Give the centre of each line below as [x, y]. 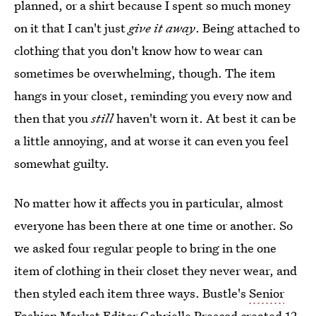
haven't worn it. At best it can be [205, 118]
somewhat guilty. [62, 163]
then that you [53, 118]
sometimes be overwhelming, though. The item [145, 73]
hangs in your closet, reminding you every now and [153, 96]
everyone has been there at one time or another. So [153, 225]
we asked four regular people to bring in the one [145, 248]
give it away [162, 28]
